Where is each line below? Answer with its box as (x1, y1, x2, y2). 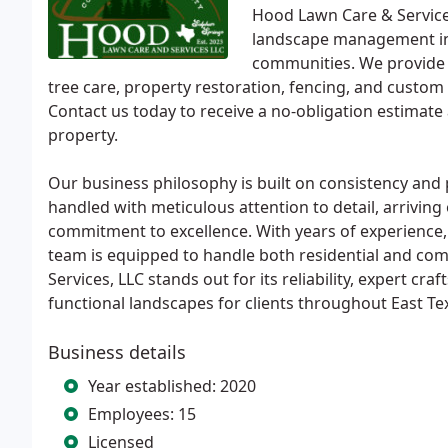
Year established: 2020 (88, 375, 256, 397)
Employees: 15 (88, 403, 196, 425)
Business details (48, 340, 186, 364)
